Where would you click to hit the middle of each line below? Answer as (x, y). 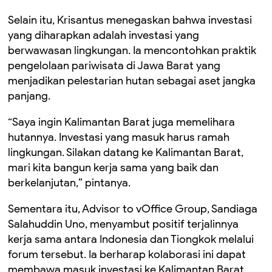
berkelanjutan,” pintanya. (69, 183)
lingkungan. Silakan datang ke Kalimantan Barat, (126, 152)
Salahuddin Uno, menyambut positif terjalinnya (123, 224)
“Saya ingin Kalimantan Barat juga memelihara (121, 122)
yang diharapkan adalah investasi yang (104, 35)
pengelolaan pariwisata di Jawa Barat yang (114, 66)
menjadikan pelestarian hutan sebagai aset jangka (132, 81)
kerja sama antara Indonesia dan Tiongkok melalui (131, 239)
